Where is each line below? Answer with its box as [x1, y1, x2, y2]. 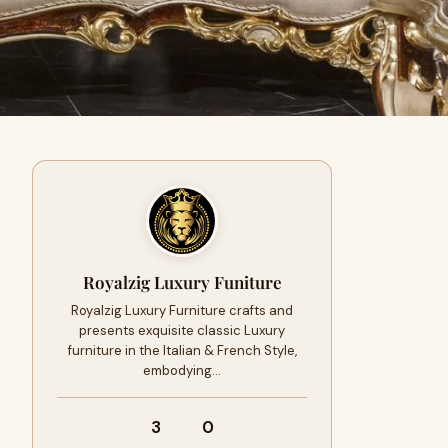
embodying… [143, 362, 221, 379]
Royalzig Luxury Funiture [82, 271, 282, 293]
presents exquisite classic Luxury [79, 322, 285, 339]
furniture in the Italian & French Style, [67, 342, 297, 359]
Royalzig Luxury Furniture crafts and [71, 302, 293, 319]
